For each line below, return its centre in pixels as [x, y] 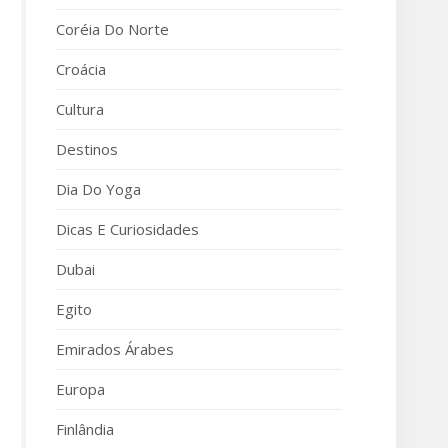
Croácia [81, 69]
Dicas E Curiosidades [127, 229]
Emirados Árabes [115, 349]
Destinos [87, 149]
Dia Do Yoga [98, 189]
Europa [80, 389]
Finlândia [85, 429]
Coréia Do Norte [112, 29]
